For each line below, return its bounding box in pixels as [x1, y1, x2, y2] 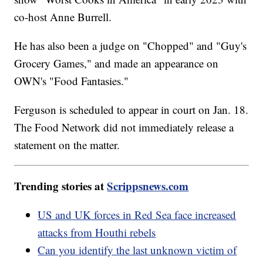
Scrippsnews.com [107, 178, 189, 194]
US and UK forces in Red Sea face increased [38, 207, 237, 222]
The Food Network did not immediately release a [14, 120, 234, 135]
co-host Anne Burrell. [14, 9, 116, 25]
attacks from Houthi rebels [38, 225, 156, 240]
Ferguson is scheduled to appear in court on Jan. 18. [14, 102, 249, 117]
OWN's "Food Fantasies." [14, 73, 133, 89]
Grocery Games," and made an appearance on [14, 56, 219, 71]
